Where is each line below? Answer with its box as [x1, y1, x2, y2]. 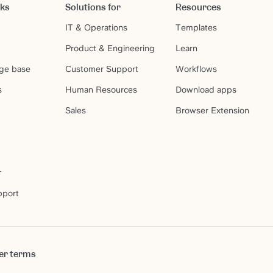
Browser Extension [175, 105, 250, 115]
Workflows [175, 63, 218, 74]
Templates [175, 22, 218, 32]
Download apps [175, 84, 237, 94]
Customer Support [65, 63, 139, 74]
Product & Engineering [65, 43, 155, 53]
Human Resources [65, 84, 138, 94]
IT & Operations [65, 22, 128, 32]
